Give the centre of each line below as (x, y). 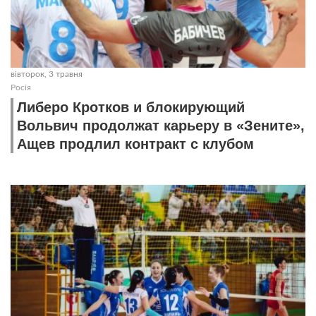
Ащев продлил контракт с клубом (135, 144)
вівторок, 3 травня (47, 74)
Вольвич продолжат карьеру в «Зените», (161, 126)
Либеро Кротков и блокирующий (131, 108)
